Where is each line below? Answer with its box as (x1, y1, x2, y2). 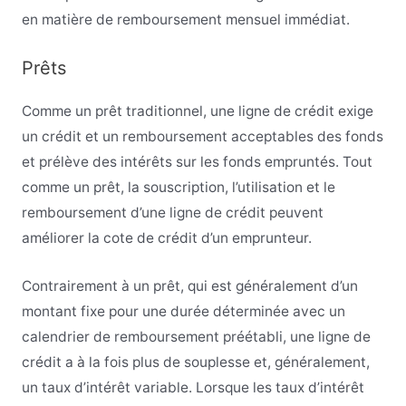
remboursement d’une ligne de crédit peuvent (21, 203, 324, 221)
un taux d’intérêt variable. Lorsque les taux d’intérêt (21, 378, 364, 396)
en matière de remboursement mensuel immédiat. (21, 11, 350, 29)
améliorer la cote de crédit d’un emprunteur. (21, 228, 312, 246)
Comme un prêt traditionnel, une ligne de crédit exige (21, 101, 373, 120)
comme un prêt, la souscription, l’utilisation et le (21, 178, 335, 196)
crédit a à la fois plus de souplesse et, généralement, (21, 353, 370, 371)
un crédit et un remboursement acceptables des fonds (21, 127, 383, 145)
